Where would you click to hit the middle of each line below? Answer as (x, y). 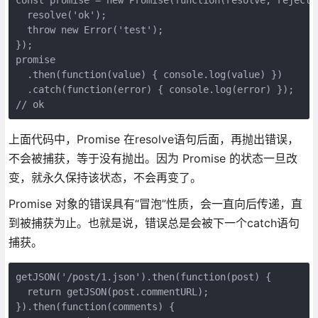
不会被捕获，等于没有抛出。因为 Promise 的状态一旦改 (153, 158)
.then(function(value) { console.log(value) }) (149, 74)
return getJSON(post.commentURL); (112, 291)
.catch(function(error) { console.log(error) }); (154, 89)
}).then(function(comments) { (95, 306)
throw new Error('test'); (89, 29)
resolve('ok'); (61, 15)
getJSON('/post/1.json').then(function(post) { (143, 276)
